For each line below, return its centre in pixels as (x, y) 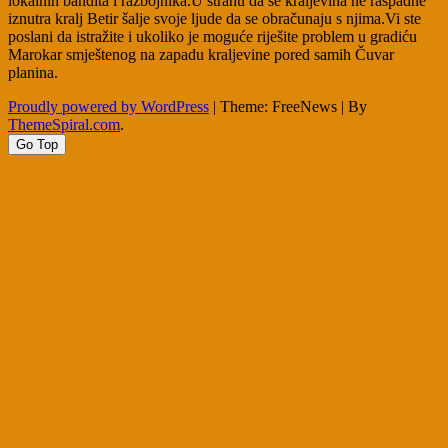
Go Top (37, 145)
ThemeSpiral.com (64, 125)
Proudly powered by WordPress (108, 107)
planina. (33, 73)
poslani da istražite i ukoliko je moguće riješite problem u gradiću (212, 37)
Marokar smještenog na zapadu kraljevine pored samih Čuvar (201, 55)
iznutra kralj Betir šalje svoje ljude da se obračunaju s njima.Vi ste (214, 19)
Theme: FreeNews (280, 107)
